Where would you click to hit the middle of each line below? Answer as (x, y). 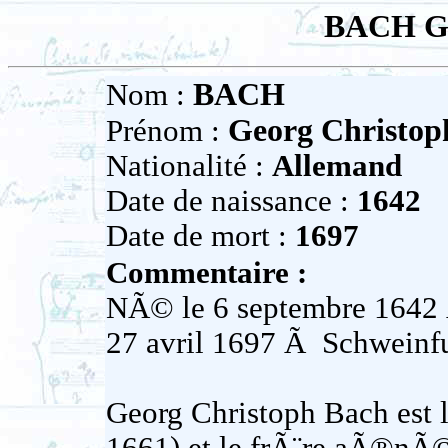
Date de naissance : (231, 201)
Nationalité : (188, 166)
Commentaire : (206, 273)
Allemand (336, 166)
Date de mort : (200, 236)
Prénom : (166, 131)
